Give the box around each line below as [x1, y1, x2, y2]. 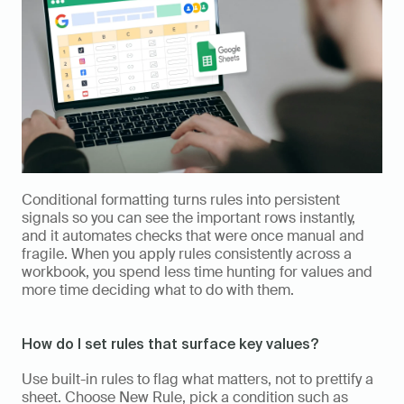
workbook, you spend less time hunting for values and [22, 262, 372, 282]
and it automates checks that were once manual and [22, 226, 364, 246]
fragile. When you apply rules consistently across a [22, 244, 352, 264]
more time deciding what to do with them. [22, 280, 294, 300]
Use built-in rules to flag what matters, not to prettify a [22, 370, 373, 390]
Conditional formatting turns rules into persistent [22, 190, 340, 210]
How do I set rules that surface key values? [22, 335, 318, 353]
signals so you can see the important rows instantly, [22, 208, 355, 228]
